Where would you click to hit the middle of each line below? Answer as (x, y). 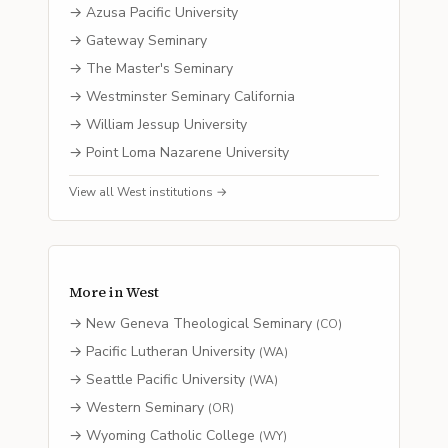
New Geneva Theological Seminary (199, 323)
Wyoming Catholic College (170, 435)
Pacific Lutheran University (170, 351)
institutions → (186, 192)
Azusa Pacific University (162, 12)
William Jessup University (166, 124)
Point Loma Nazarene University (187, 152)
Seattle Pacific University (165, 379)
